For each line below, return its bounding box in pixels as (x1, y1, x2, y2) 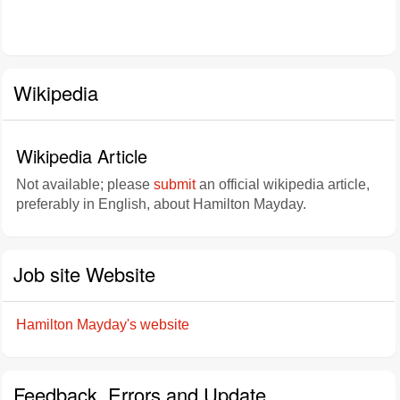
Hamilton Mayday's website (16, 317, 189, 332)
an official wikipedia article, (196, 177, 370, 192)
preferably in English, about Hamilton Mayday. (16, 196, 306, 212)
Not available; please (16, 177, 154, 192)
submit (154, 177, 196, 192)
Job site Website (13, 260, 155, 287)
